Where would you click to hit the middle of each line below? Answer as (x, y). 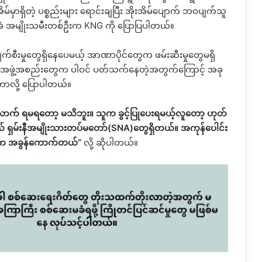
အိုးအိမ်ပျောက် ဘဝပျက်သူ (176, 11)
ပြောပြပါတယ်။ (146, 26)
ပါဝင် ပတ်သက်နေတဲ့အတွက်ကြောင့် (138, 70)
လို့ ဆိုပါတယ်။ (111, 143)
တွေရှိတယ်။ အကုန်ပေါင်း (180, 128)
